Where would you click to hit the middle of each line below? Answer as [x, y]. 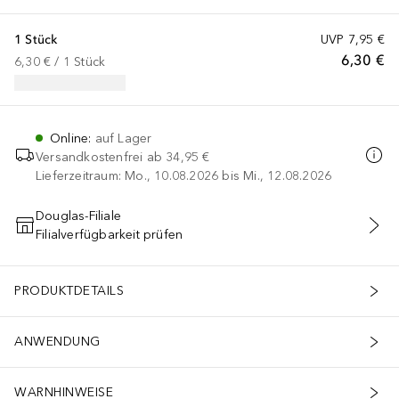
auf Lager [123, 138]
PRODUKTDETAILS [69, 291]
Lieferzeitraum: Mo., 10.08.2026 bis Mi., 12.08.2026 [184, 175]
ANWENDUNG [57, 342]
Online [69, 138]
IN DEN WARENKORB [199, 235]
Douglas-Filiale [78, 216]
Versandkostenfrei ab [99, 157]
